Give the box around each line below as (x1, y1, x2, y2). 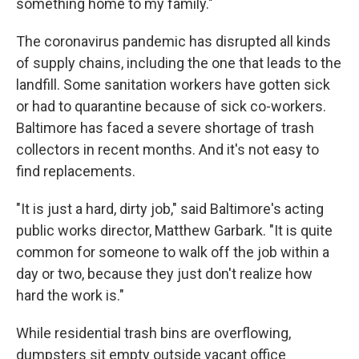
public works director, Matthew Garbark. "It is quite (16, 222, 333, 239)
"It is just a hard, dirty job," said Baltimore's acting (16, 200, 324, 217)
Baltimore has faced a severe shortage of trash (16, 119, 314, 136)
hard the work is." (16, 287, 124, 304)
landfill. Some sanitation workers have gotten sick (16, 76, 330, 93)
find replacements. (16, 163, 135, 179)
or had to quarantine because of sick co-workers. (16, 98, 326, 115)
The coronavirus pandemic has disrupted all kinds (16, 33, 331, 50)
